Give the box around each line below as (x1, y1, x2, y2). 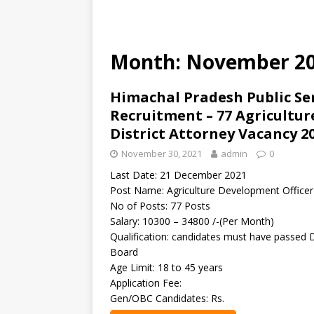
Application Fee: (110, 276, 182, 289)
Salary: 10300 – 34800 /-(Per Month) (110, 214, 274, 228)
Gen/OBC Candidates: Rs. (110, 292, 224, 305)
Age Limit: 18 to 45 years (110, 261, 223, 274)
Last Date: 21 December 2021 (110, 168, 247, 182)
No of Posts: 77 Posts (110, 199, 210, 212)
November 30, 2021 (121, 147, 202, 160)
